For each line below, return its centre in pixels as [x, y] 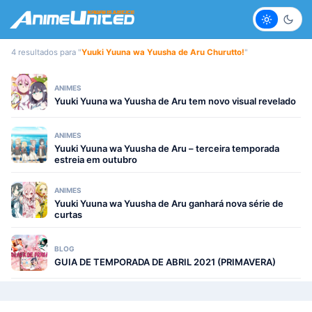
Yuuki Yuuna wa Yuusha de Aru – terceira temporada [167, 148]
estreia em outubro [96, 159]
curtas [68, 214]
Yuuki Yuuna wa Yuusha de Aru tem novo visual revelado [175, 101]
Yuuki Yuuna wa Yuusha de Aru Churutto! [163, 52]
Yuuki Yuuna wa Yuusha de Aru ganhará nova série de [169, 203]
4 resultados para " [46, 52]
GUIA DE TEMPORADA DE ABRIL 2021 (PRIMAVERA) [165, 262]
